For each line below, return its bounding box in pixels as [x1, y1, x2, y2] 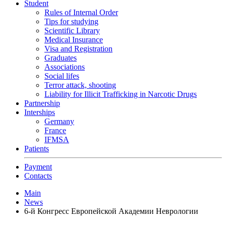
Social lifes [44, 72, 79, 81]
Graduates [44, 53, 77, 63]
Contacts [24, 172, 52, 181]
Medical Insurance [44, 35, 103, 44]
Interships [24, 108, 55, 117]
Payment [24, 162, 52, 172]
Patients [24, 144, 49, 153]
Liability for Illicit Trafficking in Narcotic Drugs [44, 90, 197, 99]
